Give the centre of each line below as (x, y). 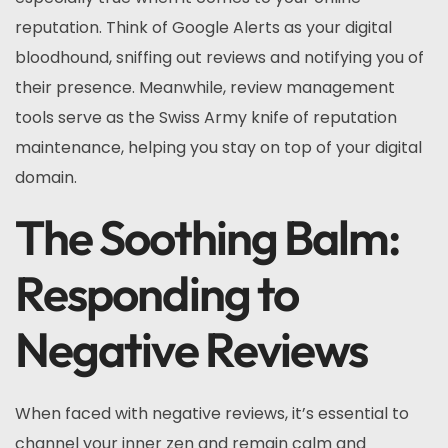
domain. (46, 177)
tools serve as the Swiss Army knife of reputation (206, 117)
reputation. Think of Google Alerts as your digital (203, 27)
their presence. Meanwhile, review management (205, 87)
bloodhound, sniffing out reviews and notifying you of (219, 57)
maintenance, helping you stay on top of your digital (218, 147)
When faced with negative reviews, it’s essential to (212, 413)
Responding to (157, 293)
